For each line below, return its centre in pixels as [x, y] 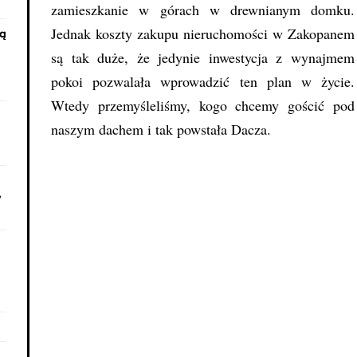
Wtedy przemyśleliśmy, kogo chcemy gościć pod [203, 106]
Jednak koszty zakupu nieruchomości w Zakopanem [203, 34]
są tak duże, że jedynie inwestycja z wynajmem [203, 58]
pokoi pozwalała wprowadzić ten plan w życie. [203, 82]
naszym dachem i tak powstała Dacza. [161, 129]
